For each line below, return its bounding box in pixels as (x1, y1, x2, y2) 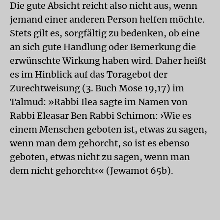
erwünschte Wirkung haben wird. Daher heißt (10, 55, 206, 66)
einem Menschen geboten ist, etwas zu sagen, (10, 123, 207, 135)
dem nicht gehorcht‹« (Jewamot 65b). (10, 165, 173, 176)
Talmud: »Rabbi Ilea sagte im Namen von (10, 96, 188, 108)
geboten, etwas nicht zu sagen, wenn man (10, 151, 190, 163)
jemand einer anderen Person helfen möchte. (10, 13, 205, 25)
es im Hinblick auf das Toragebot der (10, 68, 167, 80)
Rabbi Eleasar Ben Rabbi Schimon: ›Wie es (10, 110, 192, 121)
